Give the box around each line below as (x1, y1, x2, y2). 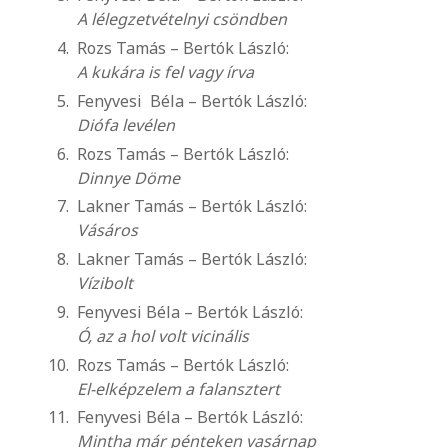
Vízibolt (77, 272, 133, 295)
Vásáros (77, 219, 138, 242)
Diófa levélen (77, 113, 175, 136)
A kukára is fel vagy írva (77, 60, 254, 83)
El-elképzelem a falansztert (77, 377, 280, 400)
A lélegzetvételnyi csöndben (77, 8, 287, 31)
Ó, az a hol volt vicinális (77, 324, 249, 347)
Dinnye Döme (77, 166, 180, 189)
